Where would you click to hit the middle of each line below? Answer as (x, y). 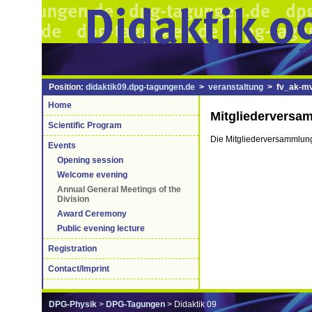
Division (73, 199)
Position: (67, 87)
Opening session (90, 160)
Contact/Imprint (79, 269)
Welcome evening (92, 175)
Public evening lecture (101, 228)
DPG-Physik (73, 304)
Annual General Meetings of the (119, 189)
